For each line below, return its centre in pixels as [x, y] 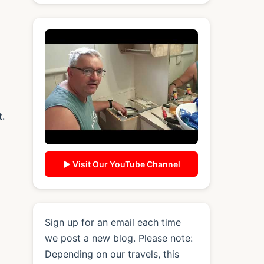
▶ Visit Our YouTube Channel [121, 164]
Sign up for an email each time [113, 222]
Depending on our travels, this [112, 254]
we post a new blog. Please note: [119, 238]
